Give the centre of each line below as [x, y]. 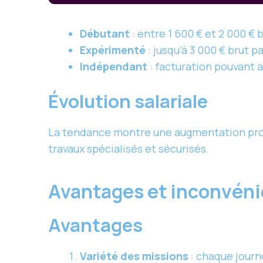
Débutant [105, 34]
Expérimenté [113, 50]
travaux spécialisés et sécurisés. [129, 149]
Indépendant [114, 67]
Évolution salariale [128, 101]
